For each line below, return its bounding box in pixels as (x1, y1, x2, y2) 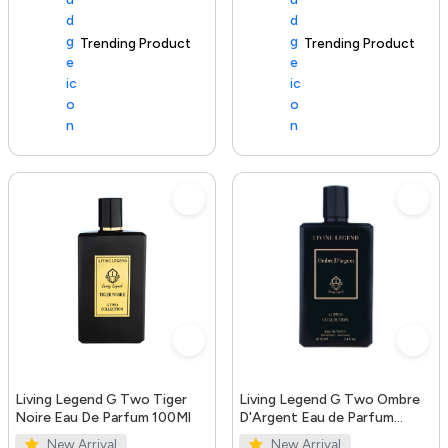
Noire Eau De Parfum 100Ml (15, 408, 191, 426)
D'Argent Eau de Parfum (239, 408, 394, 426)
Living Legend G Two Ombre (239, 390, 420, 408)
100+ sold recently (59, 35, 178, 52)
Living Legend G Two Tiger (15, 390, 187, 408)
